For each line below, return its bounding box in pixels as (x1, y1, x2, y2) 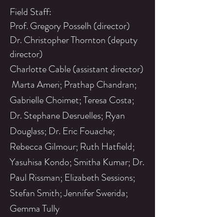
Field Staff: (10, 5, 51, 19)
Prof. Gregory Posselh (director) (10, 19, 130, 33)
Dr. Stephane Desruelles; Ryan (10, 108, 125, 123)
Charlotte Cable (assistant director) (10, 62, 143, 76)
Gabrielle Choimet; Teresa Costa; (10, 93, 134, 107)
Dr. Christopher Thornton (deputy (10, 33, 138, 47)
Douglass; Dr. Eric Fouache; (10, 124, 115, 138)
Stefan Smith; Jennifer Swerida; (10, 186, 128, 200)
